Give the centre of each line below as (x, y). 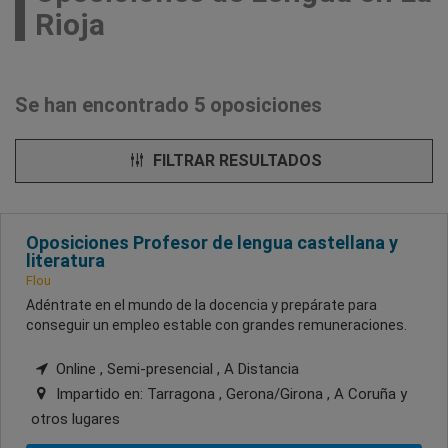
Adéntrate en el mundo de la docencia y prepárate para (201, 304)
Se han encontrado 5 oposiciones (168, 104)
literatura (65, 260)
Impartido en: (99, 393)
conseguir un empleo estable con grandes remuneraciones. (216, 324)
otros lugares (75, 418)
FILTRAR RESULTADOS (235, 160)
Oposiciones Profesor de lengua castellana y (212, 242)
